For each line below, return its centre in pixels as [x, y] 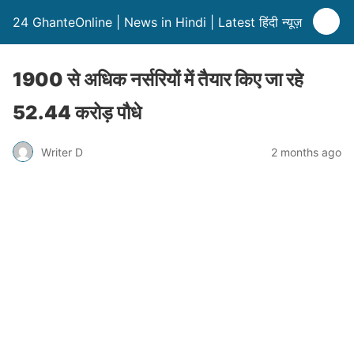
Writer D [62, 152]
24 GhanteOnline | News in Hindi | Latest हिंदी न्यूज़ [157, 22]
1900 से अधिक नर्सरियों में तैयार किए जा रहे [158, 79]
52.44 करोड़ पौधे [77, 113]
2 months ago [306, 152]
